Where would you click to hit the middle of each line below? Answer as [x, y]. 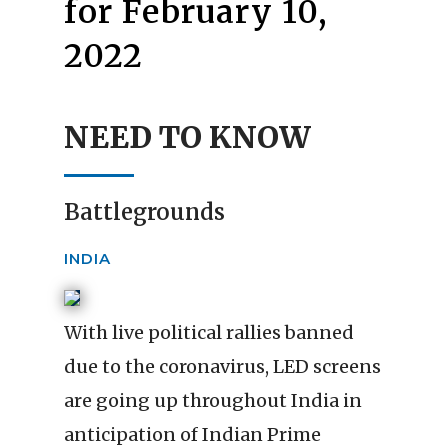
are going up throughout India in [213, 401]
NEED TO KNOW [187, 137]
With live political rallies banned [209, 333]
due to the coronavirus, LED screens [222, 367]
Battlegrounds [144, 212]
